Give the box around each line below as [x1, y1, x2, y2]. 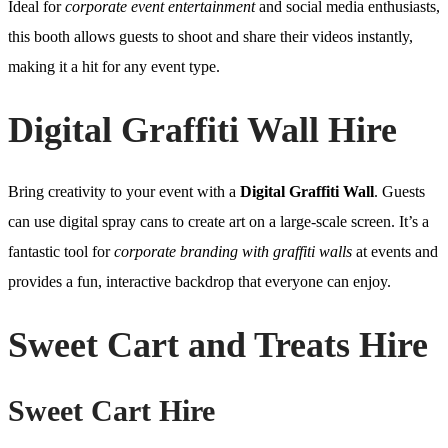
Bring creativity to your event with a [8, 183, 240, 201]
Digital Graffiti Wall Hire [8, 109, 397, 150]
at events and [352, 243, 438, 261]
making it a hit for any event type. [8, 57, 220, 75]
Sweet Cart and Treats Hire [8, 325, 428, 366]
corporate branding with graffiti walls [114, 243, 352, 261]
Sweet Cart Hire [8, 394, 215, 428]
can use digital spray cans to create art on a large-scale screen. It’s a [8, 213, 429, 231]
